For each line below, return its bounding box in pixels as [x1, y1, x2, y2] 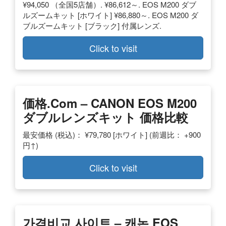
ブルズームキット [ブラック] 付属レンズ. [23, 20, 161, 31]
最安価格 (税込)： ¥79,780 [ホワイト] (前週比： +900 [23, 129, 201, 140]
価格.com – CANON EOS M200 [23, 94, 197, 111]
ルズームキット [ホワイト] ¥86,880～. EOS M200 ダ [23, 9, 198, 20]
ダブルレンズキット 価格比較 [23, 108, 188, 126]
